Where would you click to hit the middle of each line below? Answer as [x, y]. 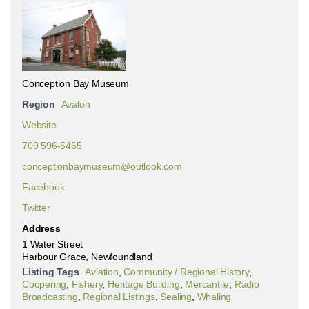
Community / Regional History [186, 272]
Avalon [76, 104]
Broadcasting [50, 297]
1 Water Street [53, 244]
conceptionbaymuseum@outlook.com [102, 166]
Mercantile [207, 284]
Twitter [36, 208]
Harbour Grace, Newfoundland [87, 257]
